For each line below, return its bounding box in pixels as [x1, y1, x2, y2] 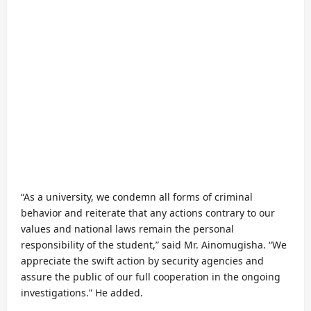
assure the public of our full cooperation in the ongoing [21, 270, 280, 284]
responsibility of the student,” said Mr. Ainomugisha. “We [21, 238, 287, 252]
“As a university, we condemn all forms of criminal [21, 190, 253, 204]
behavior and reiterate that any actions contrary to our [21, 206, 275, 220]
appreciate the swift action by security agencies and [21, 254, 264, 268]
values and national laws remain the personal [21, 222, 234, 236]
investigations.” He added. [21, 286, 143, 300]
